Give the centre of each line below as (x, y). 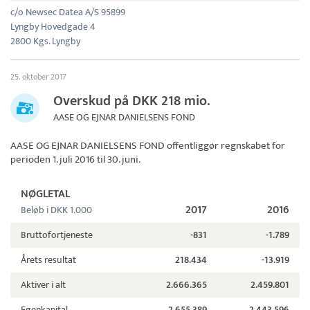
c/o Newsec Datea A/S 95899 (68, 12)
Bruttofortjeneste (57, 235)
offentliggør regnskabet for (225, 146)
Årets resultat (48, 260)
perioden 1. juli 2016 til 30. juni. (75, 160)
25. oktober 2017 (38, 77)
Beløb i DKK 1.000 (56, 210)
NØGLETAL (45, 194)
